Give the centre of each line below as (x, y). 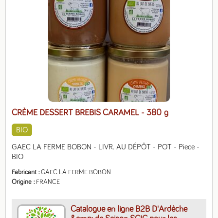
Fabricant (24, 172)
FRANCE (48, 182)
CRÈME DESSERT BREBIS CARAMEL (77, 113)
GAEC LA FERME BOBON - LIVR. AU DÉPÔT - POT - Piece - (106, 147)
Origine (22, 182)
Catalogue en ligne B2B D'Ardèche (129, 209)
